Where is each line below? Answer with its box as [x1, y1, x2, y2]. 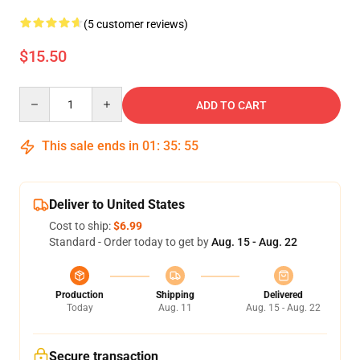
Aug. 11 [157, 302, 192, 313]
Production [55, 289, 104, 301]
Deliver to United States [49, 197, 185, 212]
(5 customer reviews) [84, 18, 188, 31]
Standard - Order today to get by [49, 235, 211, 248]
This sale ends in [39, 138, 142, 153]
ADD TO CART [196, 99, 267, 112]
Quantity [18, 88, 63, 100]
